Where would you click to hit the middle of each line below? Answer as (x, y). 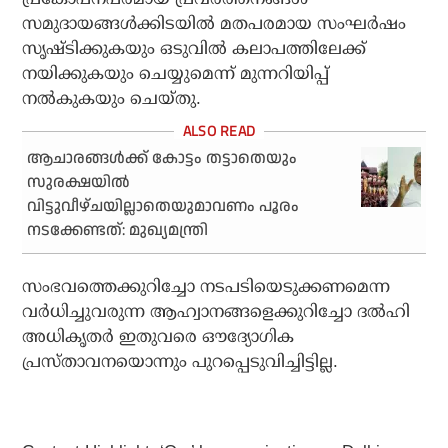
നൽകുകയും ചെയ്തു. (112, 99)
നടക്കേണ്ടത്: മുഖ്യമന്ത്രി (118, 231)
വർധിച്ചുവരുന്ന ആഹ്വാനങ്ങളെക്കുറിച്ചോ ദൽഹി (216, 312)
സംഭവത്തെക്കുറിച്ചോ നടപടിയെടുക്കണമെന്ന (206, 287)
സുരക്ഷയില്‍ (79, 183)
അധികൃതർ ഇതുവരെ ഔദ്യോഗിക (158, 337)
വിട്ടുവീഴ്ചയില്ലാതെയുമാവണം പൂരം (163, 207)
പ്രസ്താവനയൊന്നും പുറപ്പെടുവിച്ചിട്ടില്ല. (180, 362)
